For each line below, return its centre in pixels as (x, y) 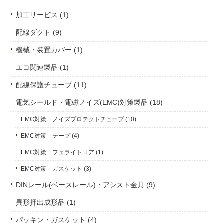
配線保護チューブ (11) (51, 85)
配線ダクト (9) (39, 33)
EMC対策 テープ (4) (50, 136)
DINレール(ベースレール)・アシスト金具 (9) (85, 185)
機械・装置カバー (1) (49, 50)
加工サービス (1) (42, 15)
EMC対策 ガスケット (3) (56, 169)
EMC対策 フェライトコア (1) (62, 153)
